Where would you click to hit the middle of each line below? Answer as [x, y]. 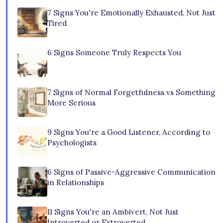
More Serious [71, 103]
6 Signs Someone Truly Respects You [114, 53]
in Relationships [76, 183]
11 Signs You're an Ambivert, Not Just [113, 212]
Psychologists [72, 143]
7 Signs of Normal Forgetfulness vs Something [131, 93]
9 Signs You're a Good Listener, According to [129, 132]
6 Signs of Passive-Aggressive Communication [131, 172]
